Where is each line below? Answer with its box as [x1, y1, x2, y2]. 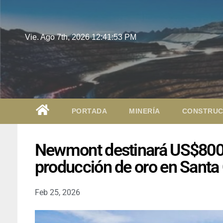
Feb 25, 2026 [34, 187, 80, 197]
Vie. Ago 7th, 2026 [25, 33, 92, 41]
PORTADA [71, 107, 107, 115]
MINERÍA [129, 107, 160, 115]
